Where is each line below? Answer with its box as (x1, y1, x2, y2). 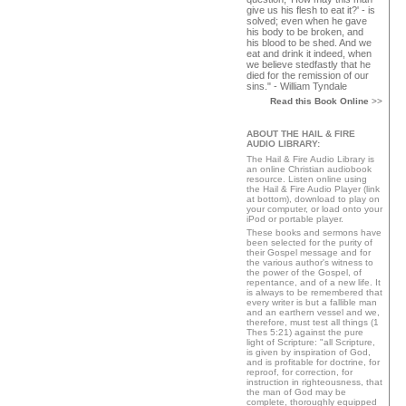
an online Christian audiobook (246, 164, 372, 174)
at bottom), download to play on (246, 194, 380, 204)
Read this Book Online (270, 96, 372, 106)
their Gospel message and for (246, 247, 371, 257)
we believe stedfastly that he (246, 59, 371, 70)
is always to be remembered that (246, 287, 382, 297)
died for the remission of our (246, 70, 369, 81)
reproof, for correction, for (246, 367, 353, 377)
